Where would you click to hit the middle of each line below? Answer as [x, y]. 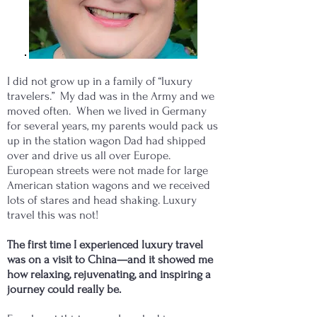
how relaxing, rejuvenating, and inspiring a [109, 274]
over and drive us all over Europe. [89, 155]
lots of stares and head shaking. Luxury [102, 200]
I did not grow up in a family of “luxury [100, 81]
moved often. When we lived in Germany [107, 111]
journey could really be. [64, 289]
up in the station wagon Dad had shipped [106, 140]
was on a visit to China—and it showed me [110, 259]
